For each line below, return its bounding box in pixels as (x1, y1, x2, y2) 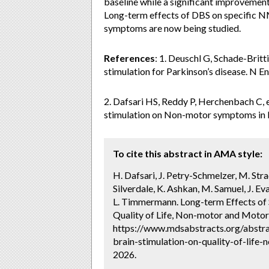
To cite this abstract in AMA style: (113, 148, 262, 159)
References (104, 52, 155, 64)
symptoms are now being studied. (104, 22, 241, 34)
